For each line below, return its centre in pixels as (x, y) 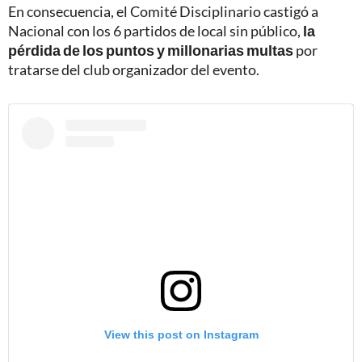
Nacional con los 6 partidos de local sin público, (156, 31)
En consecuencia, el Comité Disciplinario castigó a (163, 12)
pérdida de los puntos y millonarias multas (151, 51)
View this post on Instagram (181, 334)
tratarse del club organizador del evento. (134, 70)
